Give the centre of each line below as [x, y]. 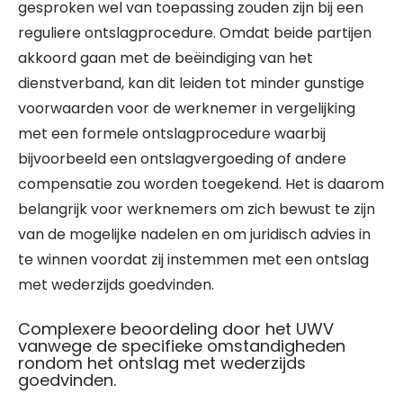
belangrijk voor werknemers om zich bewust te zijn [197, 209]
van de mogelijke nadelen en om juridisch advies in [194, 234]
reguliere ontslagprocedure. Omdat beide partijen [195, 33]
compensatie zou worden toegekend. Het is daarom [201, 184]
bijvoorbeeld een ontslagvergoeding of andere [182, 159]
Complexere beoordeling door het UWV [176, 329]
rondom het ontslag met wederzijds [162, 363]
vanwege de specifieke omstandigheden [182, 346]
